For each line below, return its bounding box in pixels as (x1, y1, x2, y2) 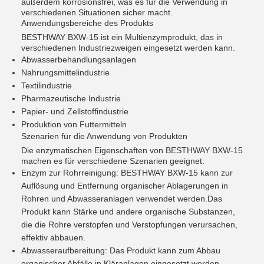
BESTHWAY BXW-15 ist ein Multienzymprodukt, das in (21, 32, 223, 42)
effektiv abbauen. (21, 233, 85, 242)
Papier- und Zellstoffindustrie (21, 107, 128, 116)
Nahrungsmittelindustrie (21, 68, 110, 77)
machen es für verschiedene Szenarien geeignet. (21, 156, 204, 166)
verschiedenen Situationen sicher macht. (21, 8, 173, 17)
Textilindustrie (21, 81, 72, 90)
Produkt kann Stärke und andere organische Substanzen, (21, 207, 235, 216)
